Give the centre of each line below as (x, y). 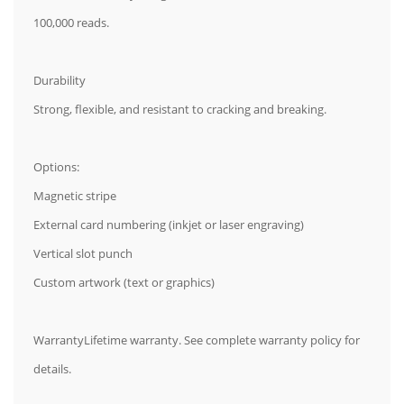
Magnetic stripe (75, 196)
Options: (56, 167)
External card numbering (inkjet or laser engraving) (169, 225)
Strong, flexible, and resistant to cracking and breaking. (180, 110)
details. (52, 369)
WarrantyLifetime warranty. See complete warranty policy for (197, 340)
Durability (60, 81)
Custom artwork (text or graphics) (124, 283)
